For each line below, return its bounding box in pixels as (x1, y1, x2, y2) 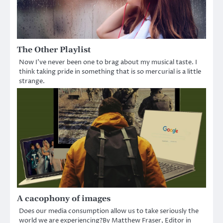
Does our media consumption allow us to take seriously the (19, 207, 199, 216)
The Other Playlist (17, 45, 91, 55)
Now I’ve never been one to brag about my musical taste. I (19, 58, 197, 67)
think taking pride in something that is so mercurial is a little (19, 67, 201, 77)
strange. (19, 77, 45, 86)
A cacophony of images (17, 194, 111, 204)
